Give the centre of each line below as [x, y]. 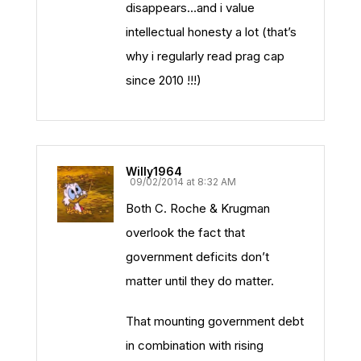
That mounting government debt [215, 321]
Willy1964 [154, 171]
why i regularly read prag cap [205, 56]
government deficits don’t [197, 257]
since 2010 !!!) [164, 80]
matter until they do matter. [200, 281]
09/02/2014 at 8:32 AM [183, 182]
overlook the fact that [185, 232]
